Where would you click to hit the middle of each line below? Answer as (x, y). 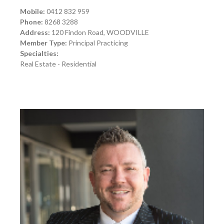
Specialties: (39, 53)
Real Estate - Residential (58, 64)
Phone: (31, 22)
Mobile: (32, 11)
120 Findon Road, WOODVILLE (99, 32)
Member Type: (43, 43)
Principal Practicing (97, 43)
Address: (35, 32)
